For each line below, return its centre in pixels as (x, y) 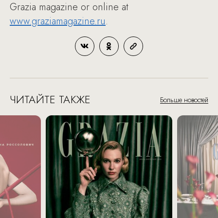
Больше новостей (184, 100)
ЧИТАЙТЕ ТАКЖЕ (50, 99)
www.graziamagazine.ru (58, 21)
